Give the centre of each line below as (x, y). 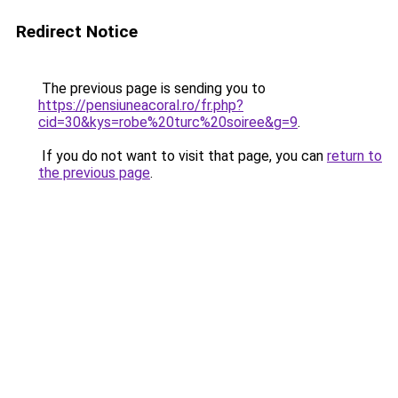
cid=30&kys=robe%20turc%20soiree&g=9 (168, 122)
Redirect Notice (77, 32)
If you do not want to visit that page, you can (183, 156)
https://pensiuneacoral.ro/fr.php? (141, 105)
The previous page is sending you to (152, 88)
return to (354, 156)
